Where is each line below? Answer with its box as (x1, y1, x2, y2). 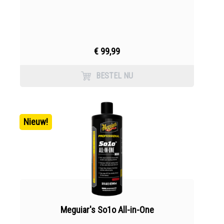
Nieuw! (23, 116, 48, 127)
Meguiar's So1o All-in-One (60, 204, 154, 215)
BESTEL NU (96, 71, 133, 80)
